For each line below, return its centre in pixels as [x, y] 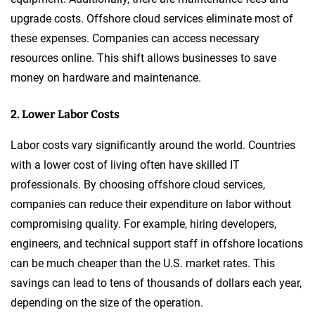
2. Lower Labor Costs [65, 114]
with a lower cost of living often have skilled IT [125, 165]
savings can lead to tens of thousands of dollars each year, [156, 283]
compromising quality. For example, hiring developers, [143, 224]
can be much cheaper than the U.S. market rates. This [143, 263]
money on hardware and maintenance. [106, 77]
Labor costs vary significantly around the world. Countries [153, 145]
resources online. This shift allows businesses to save [143, 58]
